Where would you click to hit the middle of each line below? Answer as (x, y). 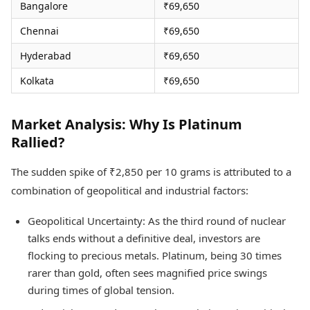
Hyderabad (46, 56)
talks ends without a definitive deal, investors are (144, 238)
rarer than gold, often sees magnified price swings (147, 273)
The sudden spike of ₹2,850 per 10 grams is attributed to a (151, 172)
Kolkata (37, 81)
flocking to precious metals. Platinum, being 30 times (155, 256)
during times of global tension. (101, 290)
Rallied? (38, 143)
